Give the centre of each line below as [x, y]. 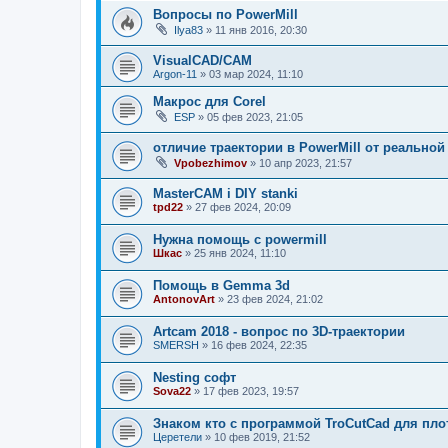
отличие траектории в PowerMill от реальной [299, 148]
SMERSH [176, 345]
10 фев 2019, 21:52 [262, 437]
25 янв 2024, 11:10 [240, 253]
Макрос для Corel [209, 102]
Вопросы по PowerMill [225, 14]
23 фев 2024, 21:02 [275, 299]
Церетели [177, 437]
